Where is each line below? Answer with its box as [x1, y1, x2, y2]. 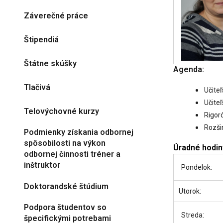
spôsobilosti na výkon [24, 138, 106, 148]
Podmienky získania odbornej [24, 127, 133, 137]
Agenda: [173, 65, 204, 74]
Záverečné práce [24, 10, 88, 20]
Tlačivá [24, 82, 50, 92]
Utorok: [179, 187, 201, 195]
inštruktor [24, 160, 60, 170]
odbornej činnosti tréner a [24, 149, 120, 159]
